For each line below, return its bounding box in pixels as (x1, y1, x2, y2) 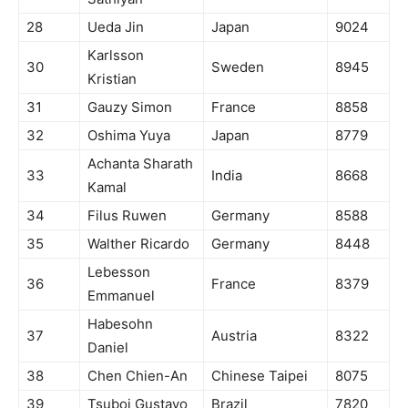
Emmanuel (87, 286, 155, 304)
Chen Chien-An (87, 366, 188, 384)
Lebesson (87, 262, 150, 280)
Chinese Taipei (211, 366, 308, 384)
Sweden (211, 57, 264, 76)
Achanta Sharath (87, 154, 193, 172)
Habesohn (87, 314, 153, 332)
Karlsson (87, 46, 144, 64)
